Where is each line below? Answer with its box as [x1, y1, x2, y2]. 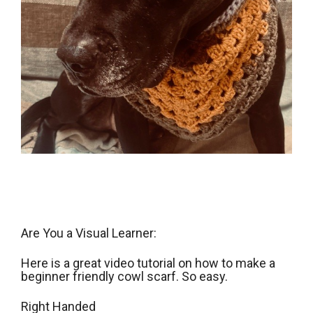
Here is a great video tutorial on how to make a [21, 256, 275, 271]
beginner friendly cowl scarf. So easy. [21, 269, 228, 284]
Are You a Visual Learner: [21, 226, 156, 241]
